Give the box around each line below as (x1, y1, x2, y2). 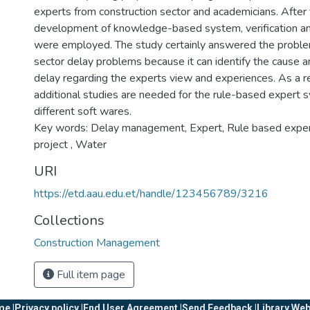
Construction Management (34, 235, 160, 250)
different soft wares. (34, 104, 131, 119)
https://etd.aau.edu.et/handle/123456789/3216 (34, 186, 268, 201)
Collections (34, 211, 104, 230)
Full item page (54, 267, 125, 282)
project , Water (34, 137, 107, 152)
